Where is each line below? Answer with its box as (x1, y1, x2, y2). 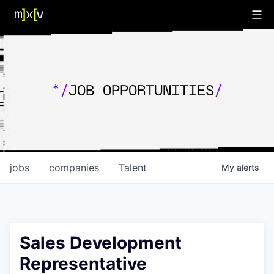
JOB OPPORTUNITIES (68, 81, 214, 99)
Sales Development (20, 232, 182, 253)
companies (49, 161, 99, 174)
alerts (237, 162, 259, 172)
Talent (119, 161, 147, 174)
